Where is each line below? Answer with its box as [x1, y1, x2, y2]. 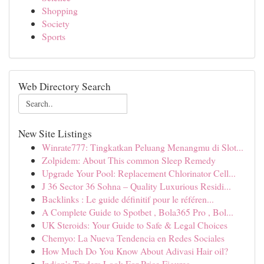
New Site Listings [18, 127, 92, 140]
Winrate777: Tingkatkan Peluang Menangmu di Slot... [42, 141, 243, 153]
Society [42, 17, 70, 29]
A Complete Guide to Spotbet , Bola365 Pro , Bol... [42, 206, 233, 218]
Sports [42, 30, 65, 42]
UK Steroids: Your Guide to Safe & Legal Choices [42, 219, 227, 231]
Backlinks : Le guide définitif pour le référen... [42, 193, 214, 205]
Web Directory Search [18, 80, 111, 93]
